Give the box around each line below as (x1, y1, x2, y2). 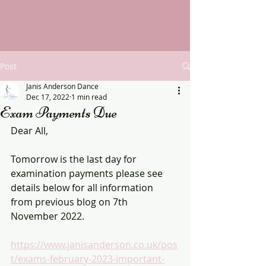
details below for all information (11, 181, 156, 194)
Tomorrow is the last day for (11, 153, 139, 166)
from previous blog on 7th (11, 195, 130, 208)
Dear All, (11, 124, 48, 137)
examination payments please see (11, 167, 165, 180)
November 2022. (11, 210, 84, 223)
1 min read (71, 92, 107, 102)
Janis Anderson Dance (26, 81, 99, 91)
